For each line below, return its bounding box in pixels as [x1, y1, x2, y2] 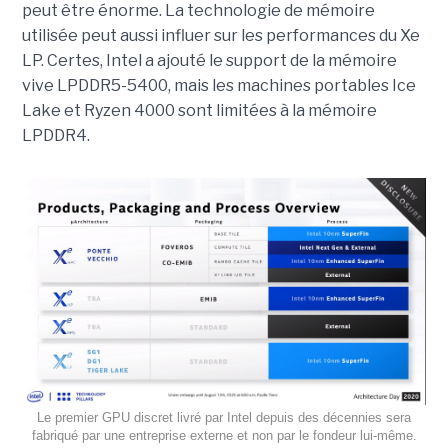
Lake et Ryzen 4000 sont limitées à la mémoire [21, 101, 377, 121]
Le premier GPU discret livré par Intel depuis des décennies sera [37, 409, 411, 425]
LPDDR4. [21, 126, 90, 146]
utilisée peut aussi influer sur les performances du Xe [21, 26, 420, 46]
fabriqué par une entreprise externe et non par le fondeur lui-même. [31, 427, 417, 443]
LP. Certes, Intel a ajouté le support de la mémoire [21, 51, 397, 71]
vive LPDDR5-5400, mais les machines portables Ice [21, 76, 416, 96]
